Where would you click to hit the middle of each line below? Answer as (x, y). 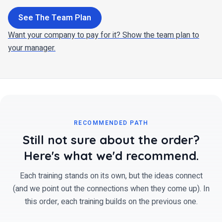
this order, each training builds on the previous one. (111, 201)
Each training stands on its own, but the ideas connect (111, 176)
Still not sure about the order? (111, 139)
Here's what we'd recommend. (111, 155)
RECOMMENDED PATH (111, 123)
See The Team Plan (55, 18)
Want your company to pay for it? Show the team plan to (104, 35)
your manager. (32, 48)
